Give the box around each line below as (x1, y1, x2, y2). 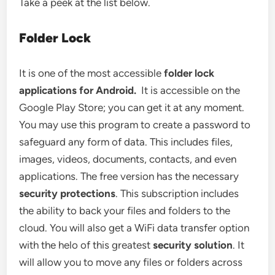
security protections (19, 187, 116, 199)
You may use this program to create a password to (19, 118, 251, 131)
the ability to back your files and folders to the (19, 204, 231, 217)
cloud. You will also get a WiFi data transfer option (19, 222, 250, 234)
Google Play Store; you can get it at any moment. (19, 101, 245, 114)
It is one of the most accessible (19, 67, 165, 79)
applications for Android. (19, 84, 139, 96)
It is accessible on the (139, 84, 241, 96)
